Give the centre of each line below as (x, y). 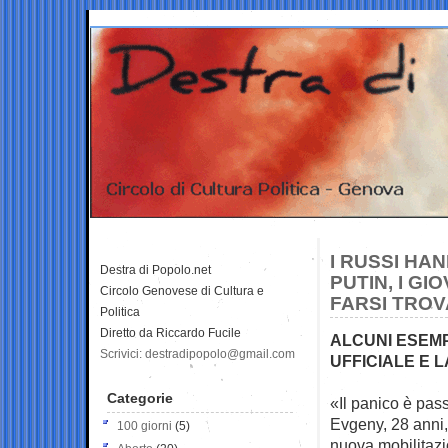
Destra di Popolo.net (155, 269)
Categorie (140, 397)
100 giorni (144, 425)
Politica (120, 311)
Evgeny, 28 (371, 423)
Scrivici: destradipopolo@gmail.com (197, 353)
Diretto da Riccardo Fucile (170, 332)
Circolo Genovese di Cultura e (182, 290)
